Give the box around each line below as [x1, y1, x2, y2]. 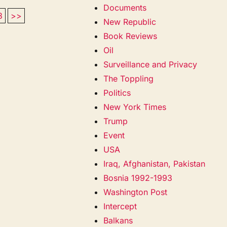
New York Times [103, 101, 167, 112]
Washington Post [103, 186, 168, 197]
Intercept [103, 201, 137, 211]
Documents [103, 2, 147, 13]
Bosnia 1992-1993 [103, 172, 173, 183]
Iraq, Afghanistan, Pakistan [103, 158, 206, 169]
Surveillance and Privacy [103, 59, 198, 69]
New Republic [103, 16, 157, 27]
